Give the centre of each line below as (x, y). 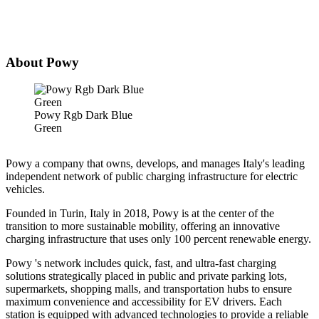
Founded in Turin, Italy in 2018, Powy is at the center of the (140, 214)
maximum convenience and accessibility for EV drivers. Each (144, 302)
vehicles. (25, 189)
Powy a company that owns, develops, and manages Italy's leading (155, 164)
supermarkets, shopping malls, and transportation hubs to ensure (149, 289)
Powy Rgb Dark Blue (83, 115)
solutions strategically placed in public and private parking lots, (146, 276)
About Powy (42, 62)
